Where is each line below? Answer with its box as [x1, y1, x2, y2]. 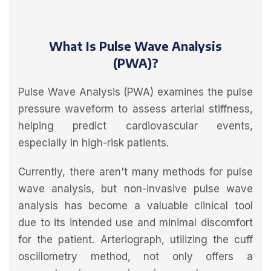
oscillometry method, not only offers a [18, 250, 253, 263]
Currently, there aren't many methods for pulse [18, 166, 253, 178]
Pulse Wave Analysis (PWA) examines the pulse [18, 86, 253, 99]
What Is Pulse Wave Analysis [49, 38, 222, 54]
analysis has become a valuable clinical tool [18, 200, 253, 212]
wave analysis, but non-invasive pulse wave [18, 183, 253, 195]
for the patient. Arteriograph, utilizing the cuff [18, 233, 253, 246]
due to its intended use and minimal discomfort [18, 217, 253, 229]
